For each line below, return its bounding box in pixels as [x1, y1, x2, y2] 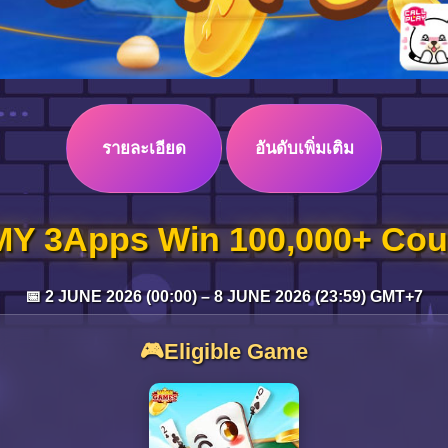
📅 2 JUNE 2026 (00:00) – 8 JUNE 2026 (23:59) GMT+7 [25, 288, 423, 305]
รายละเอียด [102, 139, 186, 158]
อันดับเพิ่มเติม [254, 139, 354, 158]
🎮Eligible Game [140, 339, 308, 364]
